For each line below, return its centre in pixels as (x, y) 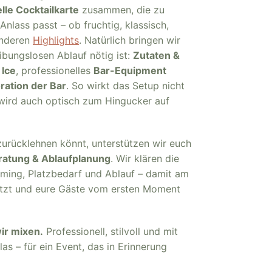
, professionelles (55, 70)
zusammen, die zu (122, 10)
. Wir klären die (145, 158)
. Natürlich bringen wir (130, 40)
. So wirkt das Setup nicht (125, 86)
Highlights (56, 40)
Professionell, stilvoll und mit (110, 231)
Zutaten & (156, 55)
